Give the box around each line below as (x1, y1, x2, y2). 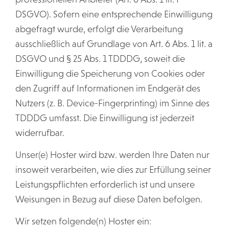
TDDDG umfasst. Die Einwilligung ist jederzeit (15, 113, 194, 123)
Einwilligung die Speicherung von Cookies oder (15, 68, 205, 79)
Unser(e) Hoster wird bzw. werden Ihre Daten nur (15, 150, 210, 160)
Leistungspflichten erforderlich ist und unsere (15, 179, 195, 190)
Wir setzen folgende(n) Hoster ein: (15, 216, 151, 226)
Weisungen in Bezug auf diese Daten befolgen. (15, 194, 202, 204)
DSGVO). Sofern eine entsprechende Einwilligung (15, 9, 213, 19)
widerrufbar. (15, 128, 64, 138)
